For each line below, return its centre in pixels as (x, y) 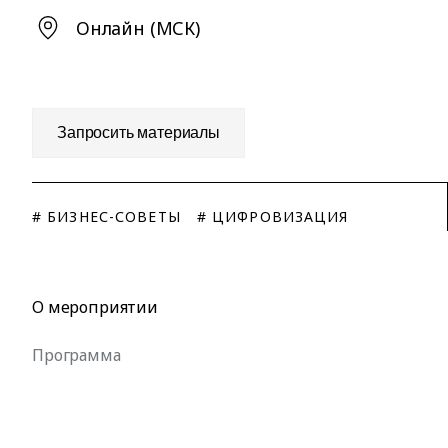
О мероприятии (95, 307)
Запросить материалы (138, 132)
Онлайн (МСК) (138, 28)
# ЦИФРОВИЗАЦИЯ (272, 216)
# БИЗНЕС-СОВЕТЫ (106, 216)
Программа (76, 355)
